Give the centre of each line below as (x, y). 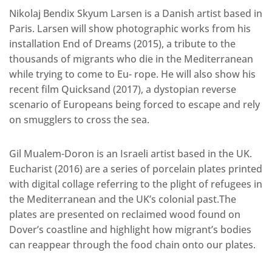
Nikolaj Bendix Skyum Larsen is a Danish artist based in (136, 14)
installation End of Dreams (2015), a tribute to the (122, 44)
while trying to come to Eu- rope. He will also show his (132, 74)
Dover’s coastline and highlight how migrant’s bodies (130, 230)
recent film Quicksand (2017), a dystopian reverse (123, 90)
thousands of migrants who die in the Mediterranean (131, 59)
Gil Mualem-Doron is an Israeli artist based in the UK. (131, 154)
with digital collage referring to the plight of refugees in (136, 184)
